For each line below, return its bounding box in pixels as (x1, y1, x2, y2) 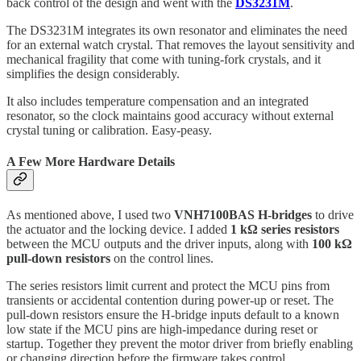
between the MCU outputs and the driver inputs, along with (6, 237, 312, 251)
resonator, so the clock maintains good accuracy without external (6, 108, 334, 122)
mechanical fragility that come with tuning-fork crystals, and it (6, 52, 321, 66)
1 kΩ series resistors (230, 222, 339, 237)
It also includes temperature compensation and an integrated (6, 93, 309, 108)
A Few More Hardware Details (6, 155, 175, 169)
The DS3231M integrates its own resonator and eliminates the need (6, 23, 347, 37)
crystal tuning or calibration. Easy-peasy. (6, 122, 212, 137)
